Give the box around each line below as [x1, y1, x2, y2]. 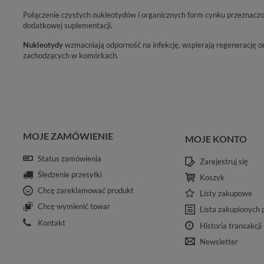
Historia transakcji [200, 220, 262, 230]
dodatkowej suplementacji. [23, 20, 113, 30]
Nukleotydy [23, 39, 63, 49]
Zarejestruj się [200, 156, 249, 166]
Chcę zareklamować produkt [38, 186, 134, 196]
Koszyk [200, 172, 225, 182]
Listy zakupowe [200, 189, 253, 199]
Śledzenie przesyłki [38, 169, 102, 179]
